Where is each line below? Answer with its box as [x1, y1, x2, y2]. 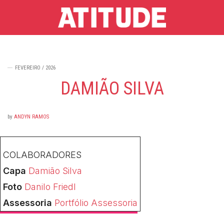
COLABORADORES [3, 149, 81, 160]
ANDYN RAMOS [14, 113, 49, 120]
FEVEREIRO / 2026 [15, 64, 55, 71]
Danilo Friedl [24, 181, 76, 192]
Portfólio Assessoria [54, 197, 137, 208]
